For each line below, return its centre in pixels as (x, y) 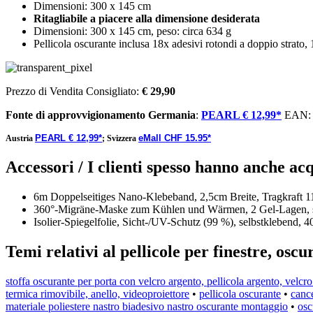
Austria (20, 138)
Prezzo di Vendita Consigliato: (74, 91)
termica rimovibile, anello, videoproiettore (97, 293)
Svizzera (123, 138)
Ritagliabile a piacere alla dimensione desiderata (147, 19)
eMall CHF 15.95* (175, 138)
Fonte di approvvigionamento (75, 115)
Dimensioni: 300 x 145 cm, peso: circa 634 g (132, 31)
